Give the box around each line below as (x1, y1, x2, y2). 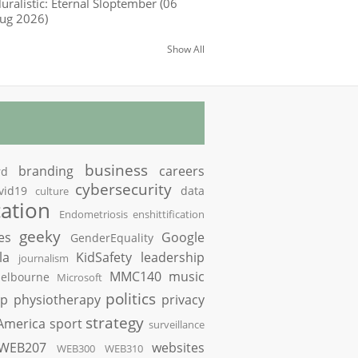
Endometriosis (58, 207, 128, 221)
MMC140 (109, 268, 161, 285)
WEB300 (56, 341, 95, 356)
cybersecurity (75, 178, 173, 200)
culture (34, 184, 69, 198)
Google (161, 229, 205, 246)
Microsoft (57, 270, 103, 284)
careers (159, 162, 205, 180)
